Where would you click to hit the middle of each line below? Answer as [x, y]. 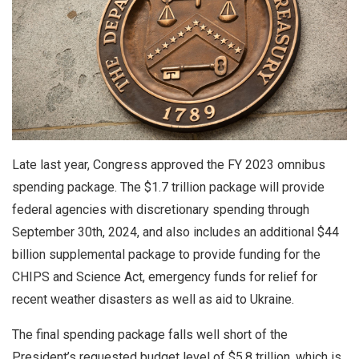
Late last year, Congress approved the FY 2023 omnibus [169, 164]
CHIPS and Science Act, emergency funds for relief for [165, 276]
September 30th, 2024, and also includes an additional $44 [175, 232]
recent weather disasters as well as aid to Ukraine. [155, 299]
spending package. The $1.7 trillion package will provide [168, 187]
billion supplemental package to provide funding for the [166, 254]
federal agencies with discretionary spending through [161, 209]
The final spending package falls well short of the [150, 334]
